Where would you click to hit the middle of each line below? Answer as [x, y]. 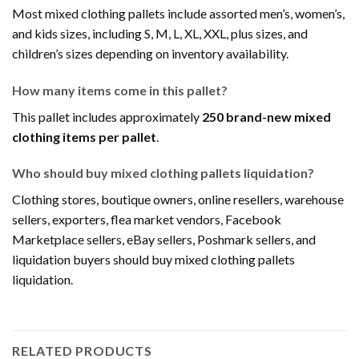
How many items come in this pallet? [120, 90]
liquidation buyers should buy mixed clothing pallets [153, 260]
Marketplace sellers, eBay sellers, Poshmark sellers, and [164, 240]
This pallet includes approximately [107, 116]
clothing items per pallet [84, 136]
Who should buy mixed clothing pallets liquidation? [163, 173]
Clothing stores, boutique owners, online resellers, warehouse [178, 200]
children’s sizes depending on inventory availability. [150, 53]
